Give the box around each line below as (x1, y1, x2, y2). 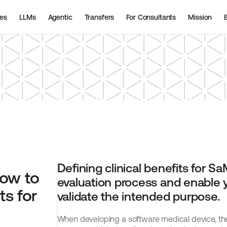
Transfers (84, 13, 115, 21)
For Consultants (126, 13, 176, 21)
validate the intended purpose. (57, 190, 220, 203)
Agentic (48, 13, 72, 21)
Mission (188, 13, 212, 21)
